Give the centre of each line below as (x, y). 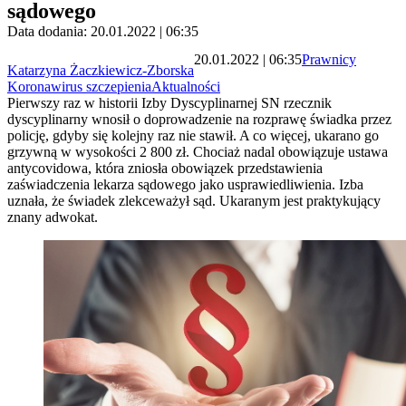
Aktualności (186, 87)
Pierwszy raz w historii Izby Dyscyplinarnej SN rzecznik (169, 103)
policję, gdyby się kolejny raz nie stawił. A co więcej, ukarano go (193, 136)
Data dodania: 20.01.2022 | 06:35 (103, 32)
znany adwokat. (53, 217)
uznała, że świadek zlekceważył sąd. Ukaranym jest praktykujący (194, 201)
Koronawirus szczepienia (79, 87)
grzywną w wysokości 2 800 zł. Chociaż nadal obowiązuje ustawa (198, 152)
